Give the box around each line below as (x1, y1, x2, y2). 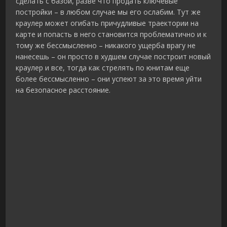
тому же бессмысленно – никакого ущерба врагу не (16, 41, 196, 51)
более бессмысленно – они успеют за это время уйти (16, 74, 202, 84)
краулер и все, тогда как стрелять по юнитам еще (16, 63, 190, 73)
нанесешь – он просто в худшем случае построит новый (16, 52, 211, 62)
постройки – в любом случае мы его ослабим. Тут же (16, 7, 201, 17)
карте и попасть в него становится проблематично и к (16, 29, 207, 40)
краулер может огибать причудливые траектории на (16, 18, 199, 28)
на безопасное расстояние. (16, 85, 111, 95)
